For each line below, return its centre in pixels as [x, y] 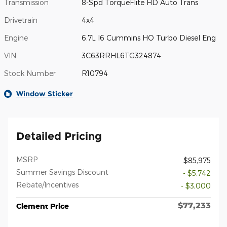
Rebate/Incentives [47, 185]
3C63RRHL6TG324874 [122, 56]
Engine [16, 38]
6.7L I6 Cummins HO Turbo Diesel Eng [149, 38]
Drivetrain [21, 20]
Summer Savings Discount [62, 172]
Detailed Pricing [59, 136]
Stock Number [30, 73]
